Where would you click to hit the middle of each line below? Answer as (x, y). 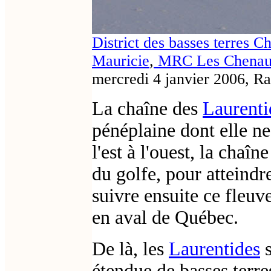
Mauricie (121, 61)
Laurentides (214, 249)
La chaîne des (147, 109)
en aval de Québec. (165, 218)
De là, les (130, 249)
